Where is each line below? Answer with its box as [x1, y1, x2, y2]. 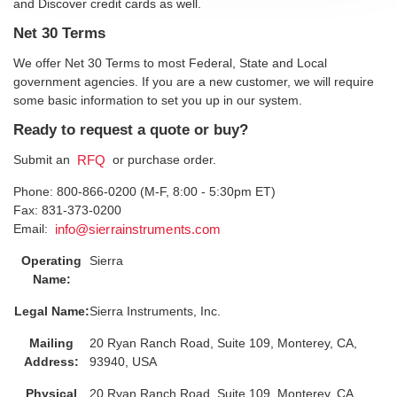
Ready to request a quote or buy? [13, 121, 248, 138]
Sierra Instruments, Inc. [90, 304, 221, 318]
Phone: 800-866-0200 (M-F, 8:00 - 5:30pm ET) [13, 184, 276, 198]
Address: [24, 354, 79, 369]
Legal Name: [13, 304, 90, 318]
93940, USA [90, 354, 157, 369]
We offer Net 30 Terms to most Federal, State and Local [13, 56, 327, 70]
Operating [21, 253, 82, 268]
